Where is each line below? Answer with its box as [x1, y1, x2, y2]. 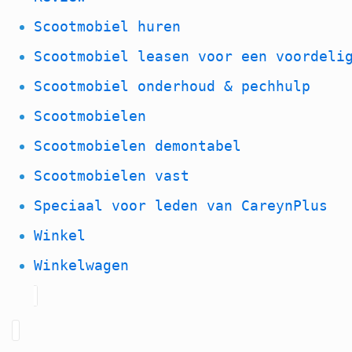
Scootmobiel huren [34, 17, 181, 35]
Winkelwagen [34, 256, 130, 273]
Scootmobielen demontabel [34, 137, 242, 154]
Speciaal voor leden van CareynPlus [34, 196, 328, 214]
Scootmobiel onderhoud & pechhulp [34, 77, 311, 94]
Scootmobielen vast [34, 167, 190, 184]
